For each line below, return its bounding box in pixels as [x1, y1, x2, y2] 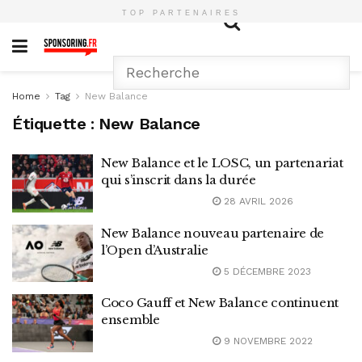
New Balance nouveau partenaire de [101, 225, 325, 241]
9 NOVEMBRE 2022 [221, 335, 313, 347]
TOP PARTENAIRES [121, 9, 241, 17]
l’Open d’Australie [101, 242, 208, 258]
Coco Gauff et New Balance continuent [101, 295, 339, 310]
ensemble [101, 312, 160, 327]
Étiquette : [12, 114, 99, 133]
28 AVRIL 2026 [221, 196, 293, 207]
